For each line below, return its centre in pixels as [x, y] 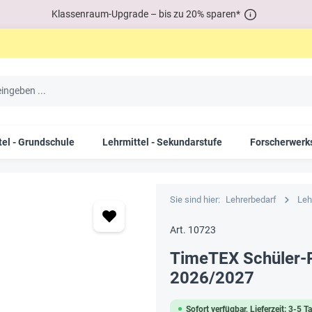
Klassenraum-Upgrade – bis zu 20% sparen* [146, 14]
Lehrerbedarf [251, 199]
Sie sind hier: [195, 199]
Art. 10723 [193, 229]
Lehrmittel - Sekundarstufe [162, 142]
